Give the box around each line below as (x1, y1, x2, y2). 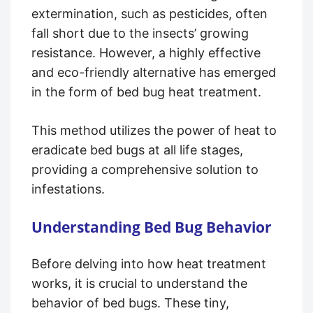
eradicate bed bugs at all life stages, (31, 142, 243, 157)
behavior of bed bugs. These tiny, (31, 295, 229, 310)
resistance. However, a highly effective (31, 45, 261, 60)
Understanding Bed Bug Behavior (31, 217, 272, 237)
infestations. (31, 181, 105, 196)
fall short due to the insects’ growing (31, 25, 249, 41)
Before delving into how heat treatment (31, 256, 266, 271)
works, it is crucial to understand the (31, 275, 247, 291)
